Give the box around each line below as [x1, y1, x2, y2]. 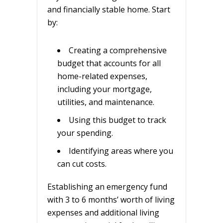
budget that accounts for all [57, 57, 161, 69]
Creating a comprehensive [69, 44, 167, 56]
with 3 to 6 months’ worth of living [47, 194, 175, 205]
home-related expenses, [57, 70, 147, 82]
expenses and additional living [47, 207, 159, 218]
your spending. [57, 127, 113, 138]
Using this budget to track [69, 114, 166, 125]
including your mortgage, [57, 83, 152, 95]
